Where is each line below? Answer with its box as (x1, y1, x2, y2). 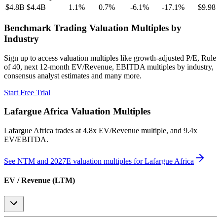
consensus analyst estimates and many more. (4, 71, 142, 80)
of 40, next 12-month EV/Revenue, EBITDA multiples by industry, (4, 62, 214, 71)
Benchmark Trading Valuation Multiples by (4, 22, 182, 33)
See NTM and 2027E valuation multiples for (4, 156, 145, 165)
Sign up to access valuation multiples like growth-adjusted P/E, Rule (4, 53, 216, 62)
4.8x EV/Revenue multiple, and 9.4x (83, 126, 197, 135)
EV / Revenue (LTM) (4, 176, 75, 185)
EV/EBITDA (4, 135, 46, 144)
